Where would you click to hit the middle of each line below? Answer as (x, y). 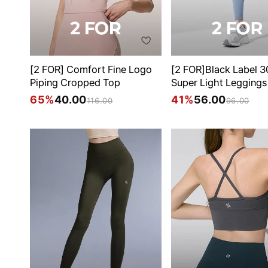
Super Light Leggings (219, 83)
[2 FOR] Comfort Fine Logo (91, 70)
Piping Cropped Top (75, 83)
